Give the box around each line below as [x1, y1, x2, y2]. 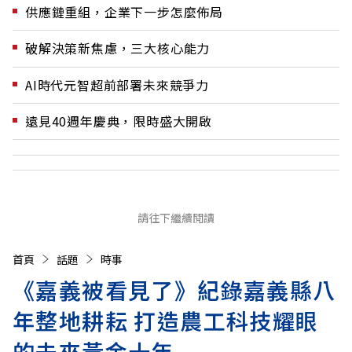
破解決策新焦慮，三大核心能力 [25, 38, 211, 58]
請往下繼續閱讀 [137, 209, 214, 225]
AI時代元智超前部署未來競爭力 [25, 75, 209, 94]
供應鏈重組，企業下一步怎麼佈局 [25, 2, 223, 22]
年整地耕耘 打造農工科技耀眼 [13, 304, 319, 336]
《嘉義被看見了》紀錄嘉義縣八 [13, 273, 336, 306]
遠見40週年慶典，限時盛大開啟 [25, 112, 212, 131]
